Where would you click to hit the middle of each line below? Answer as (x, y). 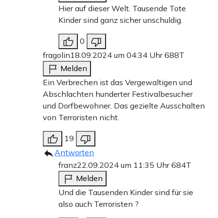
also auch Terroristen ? (99, 204)
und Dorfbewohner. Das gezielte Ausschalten (124, 106)
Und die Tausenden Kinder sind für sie (126, 192)
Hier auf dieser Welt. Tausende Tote (122, 9)
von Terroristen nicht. (81, 118)
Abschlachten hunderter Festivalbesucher (118, 94)
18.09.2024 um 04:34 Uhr (117, 55)
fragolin (56, 55)
